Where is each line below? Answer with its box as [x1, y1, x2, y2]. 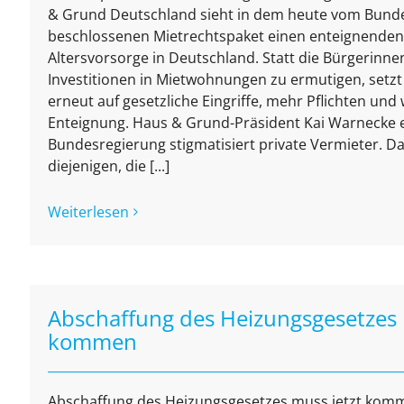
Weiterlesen [47, 202, 129, 223]
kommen [47, 326, 137, 357]
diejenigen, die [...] [47, 156, 170, 177]
